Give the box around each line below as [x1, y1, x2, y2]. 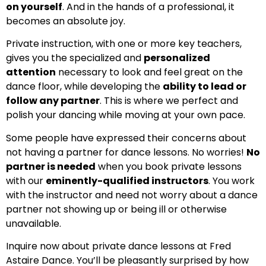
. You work [208, 173, 255, 188]
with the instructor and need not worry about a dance [6, 188, 258, 202]
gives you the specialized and [6, 51, 144, 65]
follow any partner [6, 94, 100, 108]
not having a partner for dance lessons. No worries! [6, 145, 246, 159]
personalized [144, 51, 210, 65]
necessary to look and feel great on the [56, 65, 243, 80]
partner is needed [6, 159, 96, 173]
